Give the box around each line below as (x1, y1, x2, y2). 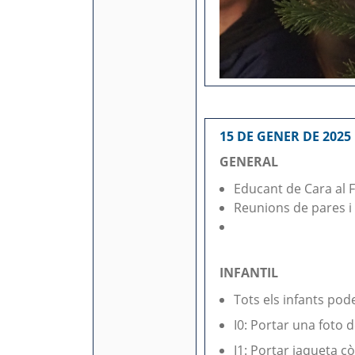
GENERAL (219, 153, 278, 170)
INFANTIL (219, 264, 278, 281)
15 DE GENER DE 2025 (219, 128, 351, 145)
